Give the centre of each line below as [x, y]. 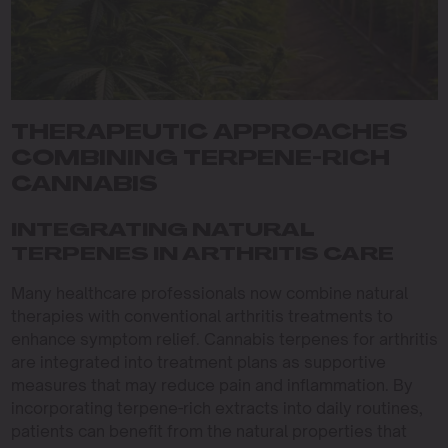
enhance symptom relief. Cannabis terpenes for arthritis [224, 339]
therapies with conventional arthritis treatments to [201, 316]
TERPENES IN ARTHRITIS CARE [202, 255]
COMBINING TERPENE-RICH [200, 160]
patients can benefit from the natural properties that [208, 431]
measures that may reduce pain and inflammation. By [211, 385]
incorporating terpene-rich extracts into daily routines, [216, 408]
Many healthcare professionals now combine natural [209, 293]
